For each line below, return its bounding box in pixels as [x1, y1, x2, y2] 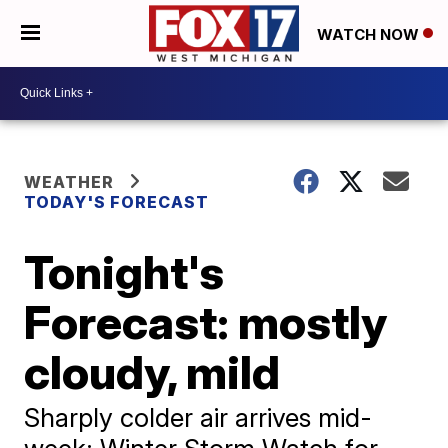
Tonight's [24, 243, 225, 300]
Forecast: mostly [24, 293, 388, 350]
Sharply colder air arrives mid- [24, 401, 373, 433]
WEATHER [24, 171, 115, 192]
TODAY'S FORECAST [24, 191, 210, 212]
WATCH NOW [317, 24, 423, 44]
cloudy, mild [24, 343, 281, 400]
